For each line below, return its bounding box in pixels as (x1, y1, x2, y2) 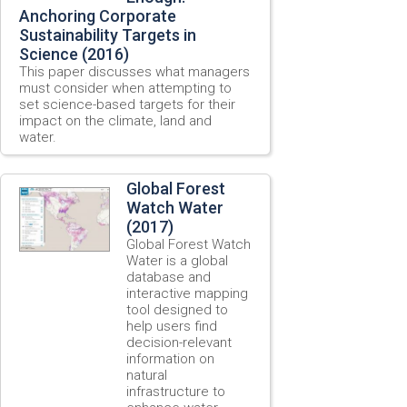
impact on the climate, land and (19, 112, 212, 129)
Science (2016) (19, 44, 129, 64)
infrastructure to (126, 382, 225, 400)
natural (126, 366, 167, 383)
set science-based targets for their (19, 95, 235, 113)
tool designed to (126, 301, 228, 318)
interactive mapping (126, 284, 248, 302)
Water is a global (126, 252, 228, 269)
